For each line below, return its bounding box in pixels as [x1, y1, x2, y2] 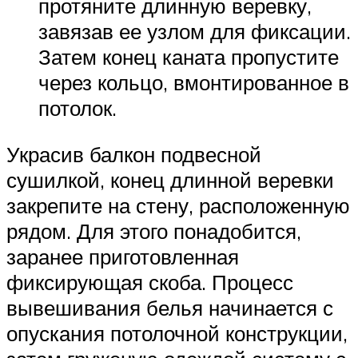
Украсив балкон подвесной [6, 141, 261, 167]
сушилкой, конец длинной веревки [6, 166, 334, 193]
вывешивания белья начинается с [6, 294, 333, 320]
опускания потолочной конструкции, [6, 320, 348, 346]
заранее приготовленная [6, 243, 239, 269]
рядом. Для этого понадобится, [6, 217, 301, 244]
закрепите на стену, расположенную [6, 192, 350, 218]
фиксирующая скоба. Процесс [6, 268, 293, 295]
